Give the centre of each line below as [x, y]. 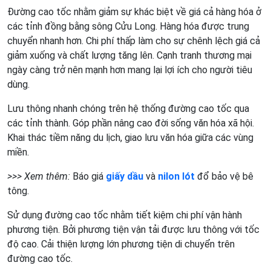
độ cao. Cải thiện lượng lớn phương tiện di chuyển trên [121, 244]
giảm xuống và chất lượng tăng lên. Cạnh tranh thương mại [129, 56]
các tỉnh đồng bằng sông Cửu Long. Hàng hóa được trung [128, 27]
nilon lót [176, 177]
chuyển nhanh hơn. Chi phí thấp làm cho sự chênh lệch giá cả [134, 41]
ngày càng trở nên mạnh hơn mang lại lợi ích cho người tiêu [130, 70]
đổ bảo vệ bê [224, 177]
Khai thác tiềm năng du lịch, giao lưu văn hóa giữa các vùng [130, 138]
